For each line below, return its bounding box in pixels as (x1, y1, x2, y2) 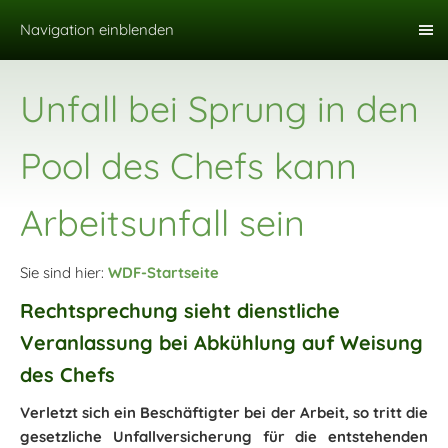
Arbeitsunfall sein (20, 200, 305, 245)
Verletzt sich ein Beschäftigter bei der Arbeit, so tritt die (20, 403, 428, 422)
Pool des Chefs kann (20, 143, 357, 188)
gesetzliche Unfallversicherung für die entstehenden (20, 427, 428, 446)
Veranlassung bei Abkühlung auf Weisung (20, 330, 423, 355)
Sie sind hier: (20, 263, 108, 282)
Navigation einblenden (20, 20, 174, 39)
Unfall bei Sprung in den (20, 86, 419, 131)
